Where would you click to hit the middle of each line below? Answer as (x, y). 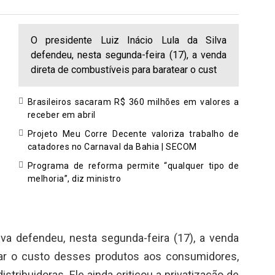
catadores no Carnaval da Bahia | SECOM (112, 147)
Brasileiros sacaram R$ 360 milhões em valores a (133, 102)
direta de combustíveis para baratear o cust (123, 70)
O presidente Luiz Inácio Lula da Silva (129, 40)
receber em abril (61, 115)
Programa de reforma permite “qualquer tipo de (133, 166)
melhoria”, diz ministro (74, 179)
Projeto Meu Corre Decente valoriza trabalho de (133, 134)
